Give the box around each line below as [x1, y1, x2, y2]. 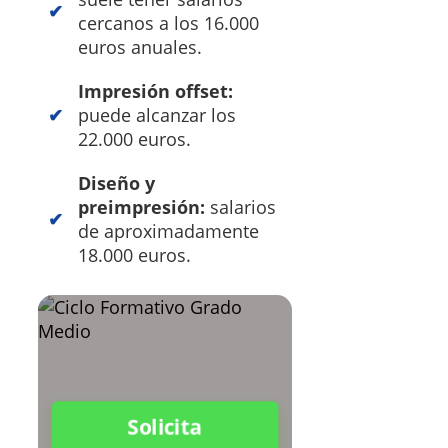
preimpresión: [78, 194, 205, 219]
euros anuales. [78, 34, 202, 59]
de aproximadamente [78, 218, 259, 243]
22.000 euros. [78, 126, 191, 151]
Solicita [128, 413, 201, 442]
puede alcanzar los [78, 102, 236, 127]
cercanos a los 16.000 [78, 10, 259, 35]
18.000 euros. [78, 242, 191, 267]
